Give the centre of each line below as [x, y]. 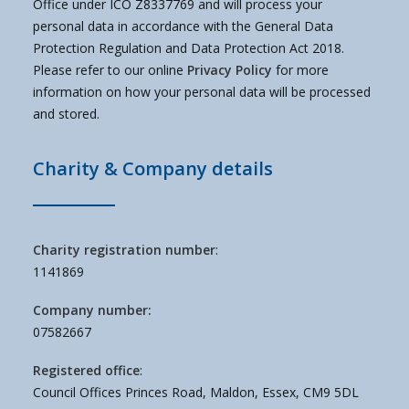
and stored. [66, 114]
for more [302, 70]
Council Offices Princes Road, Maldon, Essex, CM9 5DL [196, 392]
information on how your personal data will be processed [202, 92]
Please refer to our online [110, 70]
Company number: [92, 310]
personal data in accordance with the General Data [183, 26]
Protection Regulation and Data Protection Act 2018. [189, 48]
